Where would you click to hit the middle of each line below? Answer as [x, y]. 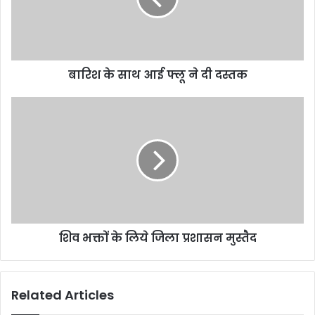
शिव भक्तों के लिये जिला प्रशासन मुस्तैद [157, 238]
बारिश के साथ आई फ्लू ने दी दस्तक [157, 75]
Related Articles [63, 295]
